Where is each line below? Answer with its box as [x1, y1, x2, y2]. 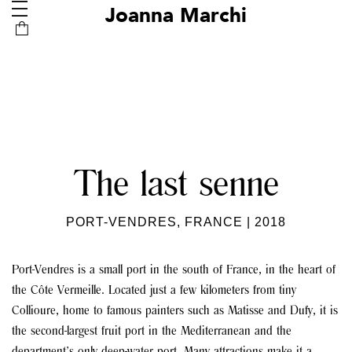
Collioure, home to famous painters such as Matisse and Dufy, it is [12, 305, 338, 317]
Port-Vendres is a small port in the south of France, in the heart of [12, 264, 335, 277]
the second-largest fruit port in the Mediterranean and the [12, 325, 291, 338]
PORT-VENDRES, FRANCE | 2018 [66, 215, 286, 229]
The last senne [73, 167, 279, 205]
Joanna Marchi [105, 2, 247, 31]
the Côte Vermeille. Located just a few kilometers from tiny [12, 284, 296, 297]
